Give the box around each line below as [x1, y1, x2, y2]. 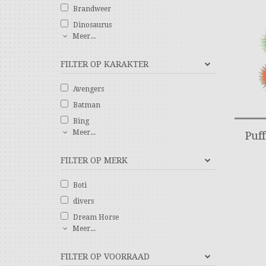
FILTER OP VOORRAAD [61, 252, 150, 261]
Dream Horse [73, 213, 119, 221]
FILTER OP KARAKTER [61, 59, 148, 69]
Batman [73, 101, 100, 109]
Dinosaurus [73, 21, 112, 29]
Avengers [73, 85, 104, 93]
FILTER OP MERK [61, 156, 128, 165]
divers [73, 197, 94, 205]
